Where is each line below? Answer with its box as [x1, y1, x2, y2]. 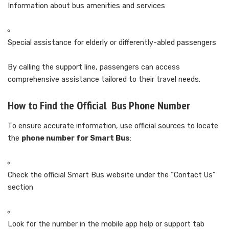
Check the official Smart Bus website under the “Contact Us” [8, 171, 216, 179]
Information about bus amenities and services [8, 1, 165, 10]
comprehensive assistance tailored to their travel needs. [8, 75, 200, 84]
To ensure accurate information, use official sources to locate [8, 122, 218, 130]
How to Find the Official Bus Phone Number [8, 98, 190, 112]
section [8, 183, 33, 192]
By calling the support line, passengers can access [8, 62, 180, 72]
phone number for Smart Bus [21, 134, 130, 143]
